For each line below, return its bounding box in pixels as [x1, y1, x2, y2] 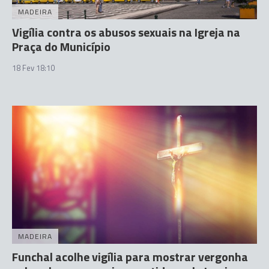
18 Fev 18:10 [12, 62, 55, 74]
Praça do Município [12, 37, 110, 56]
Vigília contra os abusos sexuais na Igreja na [12, 23, 240, 41]
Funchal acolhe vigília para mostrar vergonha [12, 247, 248, 266]
